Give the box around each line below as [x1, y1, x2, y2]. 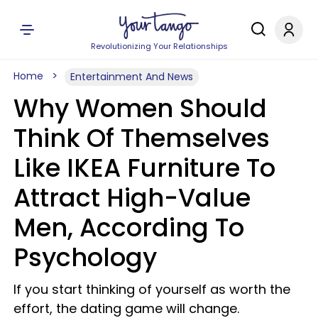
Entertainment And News [70, 70, 193, 84]
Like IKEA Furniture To [13, 150, 275, 185]
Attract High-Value [13, 180, 251, 215]
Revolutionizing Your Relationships [90, 40, 228, 52]
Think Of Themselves [13, 121, 270, 155]
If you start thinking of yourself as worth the [13, 280, 290, 298]
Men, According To [13, 210, 244, 245]
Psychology [13, 240, 157, 275]
